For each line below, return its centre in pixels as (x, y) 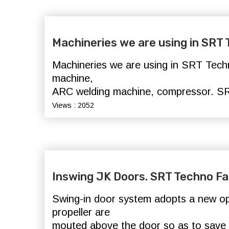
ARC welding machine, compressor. (134, 91)
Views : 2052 (73, 105)
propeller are (81, 212)
